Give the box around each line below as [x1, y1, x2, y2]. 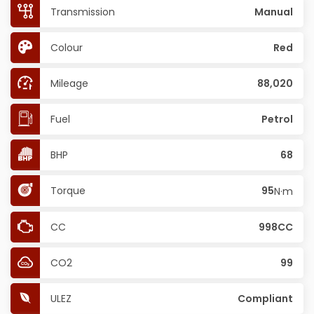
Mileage [50, 76, 88, 90]
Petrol [261, 112, 293, 126]
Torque [50, 184, 86, 198]
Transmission [50, 5, 115, 19]
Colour [50, 41, 83, 55]
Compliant [238, 292, 293, 306]
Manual [254, 5, 293, 19]
